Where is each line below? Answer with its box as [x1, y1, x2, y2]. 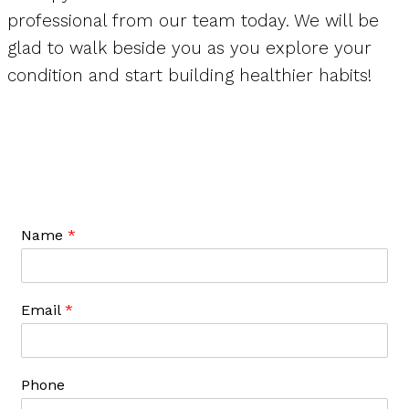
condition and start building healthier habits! [7, 64, 377, 86]
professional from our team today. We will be [7, 9, 379, 31]
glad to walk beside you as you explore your [7, 37, 372, 58]
